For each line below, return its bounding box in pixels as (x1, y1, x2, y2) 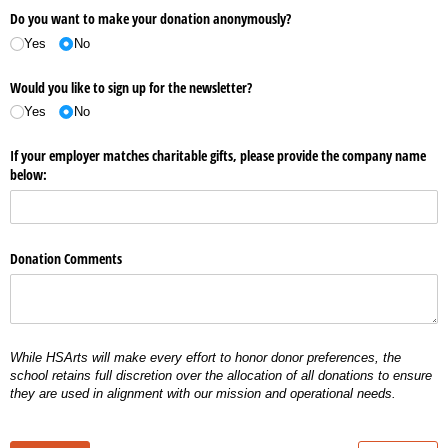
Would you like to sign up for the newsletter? (10, 77, 252, 97)
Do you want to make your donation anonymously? (10, 9, 291, 29)
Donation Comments (10, 249, 122, 269)
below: (10, 164, 47, 184)
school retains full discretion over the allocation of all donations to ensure (10, 368, 432, 384)
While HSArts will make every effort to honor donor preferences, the (10, 350, 401, 366)
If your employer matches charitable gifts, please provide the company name (10, 145, 426, 165)
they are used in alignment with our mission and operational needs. (10, 386, 396, 402)
